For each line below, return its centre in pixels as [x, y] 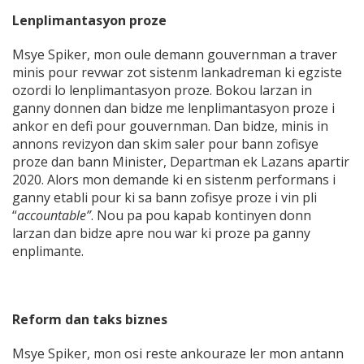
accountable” [54, 216]
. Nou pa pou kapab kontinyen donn [201, 216]
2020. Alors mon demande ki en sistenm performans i [174, 180]
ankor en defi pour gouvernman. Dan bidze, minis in [170, 126]
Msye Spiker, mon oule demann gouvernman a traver [175, 55]
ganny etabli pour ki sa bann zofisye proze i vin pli [165, 198]
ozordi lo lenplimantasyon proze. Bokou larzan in [162, 91]
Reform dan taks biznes [90, 320]
